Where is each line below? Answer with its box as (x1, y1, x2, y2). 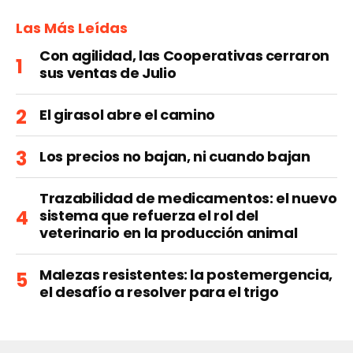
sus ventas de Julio (39, 62, 176, 83)
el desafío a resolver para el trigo (39, 281, 279, 302)
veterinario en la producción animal (39, 222, 298, 243)
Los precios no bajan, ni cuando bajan (39, 146, 310, 166)
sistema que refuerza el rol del (39, 205, 258, 225)
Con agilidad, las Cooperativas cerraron (39, 45, 329, 65)
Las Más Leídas (16, 17, 128, 38)
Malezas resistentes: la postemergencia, (39, 264, 333, 284)
